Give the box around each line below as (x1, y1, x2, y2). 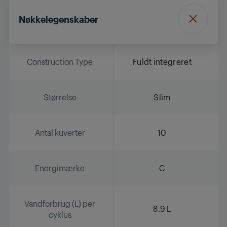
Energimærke (35, 162, 85, 173)
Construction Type (27, 56, 93, 67)
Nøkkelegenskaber (19, 12, 98, 25)
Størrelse (43, 91, 77, 102)
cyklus (48, 209, 71, 220)
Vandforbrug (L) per (24, 198, 95, 209)
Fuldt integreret (133, 56, 192, 67)
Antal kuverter (34, 127, 85, 138)
